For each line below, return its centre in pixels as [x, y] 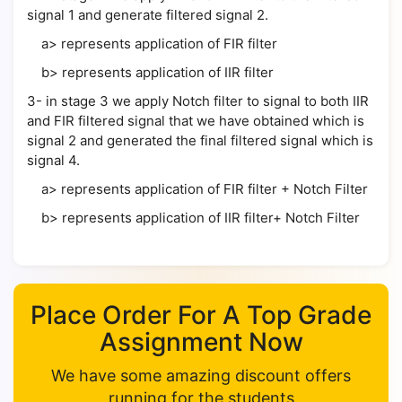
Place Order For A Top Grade [201, 315]
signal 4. [53, 160]
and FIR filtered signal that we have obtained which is [196, 121]
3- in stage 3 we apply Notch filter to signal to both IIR [198, 101]
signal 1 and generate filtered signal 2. [148, 15]
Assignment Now [201, 342]
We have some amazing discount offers [201, 376]
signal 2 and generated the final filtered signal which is [200, 140]
